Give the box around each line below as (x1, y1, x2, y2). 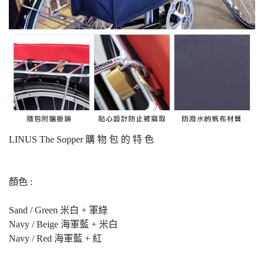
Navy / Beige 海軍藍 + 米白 (9, 219, 118, 229)
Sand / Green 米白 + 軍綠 (9, 205, 108, 215)
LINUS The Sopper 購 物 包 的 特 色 (9, 134, 154, 144)
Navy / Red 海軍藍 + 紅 (9, 233, 102, 243)
